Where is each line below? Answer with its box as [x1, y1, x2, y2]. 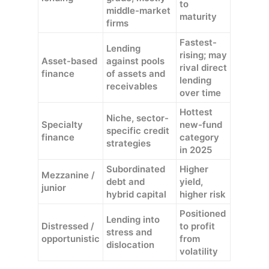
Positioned [180, 207, 226, 219]
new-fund [180, 118, 223, 130]
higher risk [180, 188, 226, 200]
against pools [106, 55, 165, 67]
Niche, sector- [106, 112, 169, 124]
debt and [106, 175, 145, 187]
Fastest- [180, 36, 217, 48]
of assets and [106, 67, 166, 79]
